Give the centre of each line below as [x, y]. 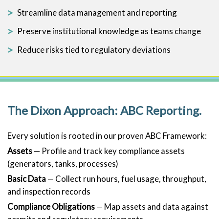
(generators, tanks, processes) [63, 163]
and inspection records [49, 191]
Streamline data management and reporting [97, 12]
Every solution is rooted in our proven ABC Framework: [107, 135]
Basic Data [27, 178]
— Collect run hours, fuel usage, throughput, [126, 178]
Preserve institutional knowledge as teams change [109, 31]
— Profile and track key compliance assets [109, 151]
